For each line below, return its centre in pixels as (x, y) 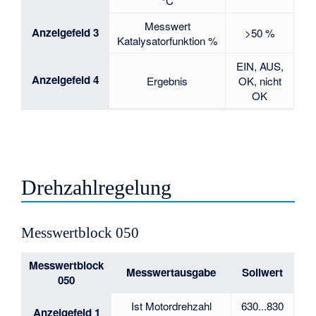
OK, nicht (260, 81)
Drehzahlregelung (97, 188)
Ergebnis (168, 81)
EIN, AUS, (260, 66)
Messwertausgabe (171, 273)
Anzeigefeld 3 (66, 33)
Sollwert (262, 273)
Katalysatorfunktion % (167, 41)
